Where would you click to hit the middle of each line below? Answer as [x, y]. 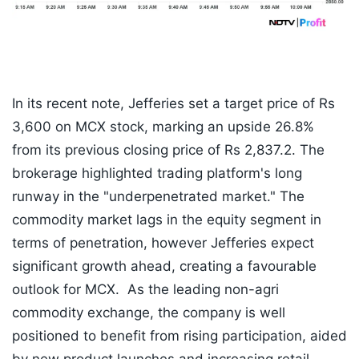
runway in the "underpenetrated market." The [158, 197]
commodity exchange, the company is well [149, 313]
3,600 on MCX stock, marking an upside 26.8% [163, 127]
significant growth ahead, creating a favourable [164, 266]
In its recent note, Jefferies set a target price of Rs [173, 104]
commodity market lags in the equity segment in [167, 220]
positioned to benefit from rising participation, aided [179, 336]
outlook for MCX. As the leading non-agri [145, 290]
